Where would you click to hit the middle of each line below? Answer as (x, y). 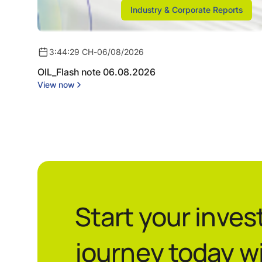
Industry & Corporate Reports (186, 9)
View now (56, 84)
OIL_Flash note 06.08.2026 (96, 72)
